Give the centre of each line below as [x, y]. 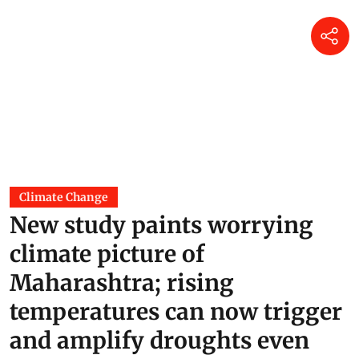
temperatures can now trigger [176, 311]
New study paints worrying [161, 225]
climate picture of [107, 254]
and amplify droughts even [159, 340]
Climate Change [64, 197]
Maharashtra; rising [122, 282]
